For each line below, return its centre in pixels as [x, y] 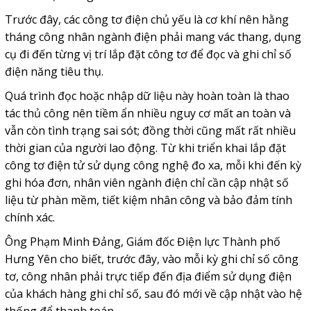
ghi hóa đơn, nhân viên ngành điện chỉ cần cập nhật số [146, 183]
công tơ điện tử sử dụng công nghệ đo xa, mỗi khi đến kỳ [153, 166]
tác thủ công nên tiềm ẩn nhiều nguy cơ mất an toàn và [148, 114]
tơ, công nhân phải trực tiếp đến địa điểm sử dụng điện [148, 277]
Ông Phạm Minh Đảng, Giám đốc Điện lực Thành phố [142, 242]
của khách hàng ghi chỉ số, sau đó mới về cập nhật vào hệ [153, 294]
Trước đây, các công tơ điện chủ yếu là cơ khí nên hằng [146, 20]
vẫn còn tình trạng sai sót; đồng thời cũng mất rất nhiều [150, 131]
